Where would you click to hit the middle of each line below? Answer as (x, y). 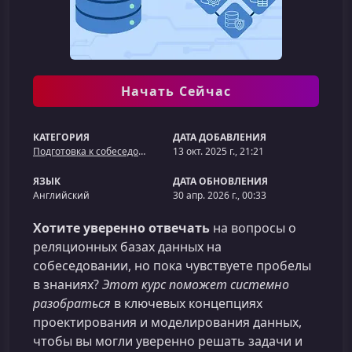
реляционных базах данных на (127, 247)
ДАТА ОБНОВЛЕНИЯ (221, 181)
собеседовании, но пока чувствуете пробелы (172, 266)
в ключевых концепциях (187, 303)
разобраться (72, 303)
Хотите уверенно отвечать (121, 228)
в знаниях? (68, 284)
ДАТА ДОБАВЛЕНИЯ (220, 137)
